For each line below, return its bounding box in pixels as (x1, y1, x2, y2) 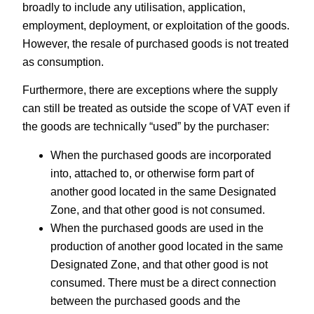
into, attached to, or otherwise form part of (50, 167, 254, 179)
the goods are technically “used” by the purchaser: (22, 121, 270, 133)
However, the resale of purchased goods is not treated (22, 37, 289, 50)
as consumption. (22, 55, 104, 68)
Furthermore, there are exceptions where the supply (22, 84, 278, 97)
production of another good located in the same (50, 240, 284, 252)
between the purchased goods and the (50, 294, 241, 307)
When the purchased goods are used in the (50, 221, 264, 234)
